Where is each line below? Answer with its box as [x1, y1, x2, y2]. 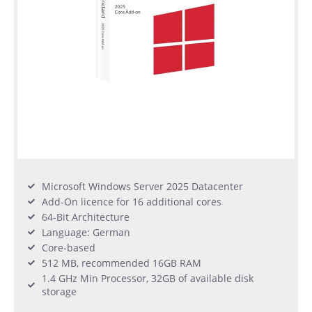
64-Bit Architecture [42, 210, 130, 224]
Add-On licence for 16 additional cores [42, 194, 221, 208]
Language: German [42, 225, 130, 239]
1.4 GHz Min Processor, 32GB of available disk [42, 271, 253, 285]
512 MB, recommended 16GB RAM [42, 256, 201, 270]
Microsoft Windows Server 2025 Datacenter [42, 179, 243, 193]
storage [42, 284, 77, 298]
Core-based [42, 240, 95, 254]
